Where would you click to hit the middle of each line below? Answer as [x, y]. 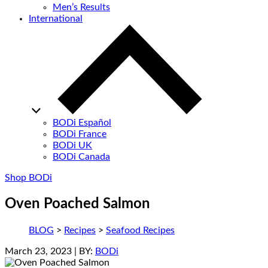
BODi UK [72, 146]
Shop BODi [28, 178]
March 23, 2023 [38, 252]
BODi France [80, 134]
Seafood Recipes [140, 231]
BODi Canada [81, 157]
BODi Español [82, 123]
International [56, 19]
